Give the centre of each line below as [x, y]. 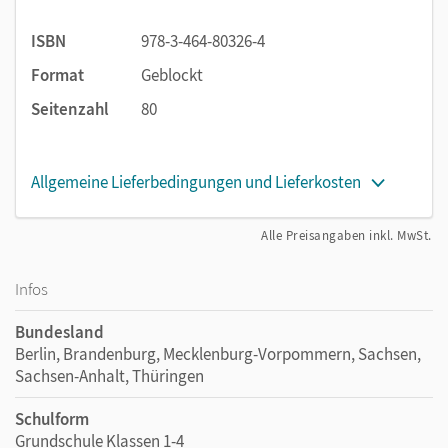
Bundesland [59, 331]
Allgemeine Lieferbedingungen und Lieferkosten [196, 181]
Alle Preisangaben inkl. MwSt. [346, 235]
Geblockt [172, 74]
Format [57, 74]
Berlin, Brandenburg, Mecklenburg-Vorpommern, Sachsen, [218, 353]
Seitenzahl [70, 108]
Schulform [52, 418]
